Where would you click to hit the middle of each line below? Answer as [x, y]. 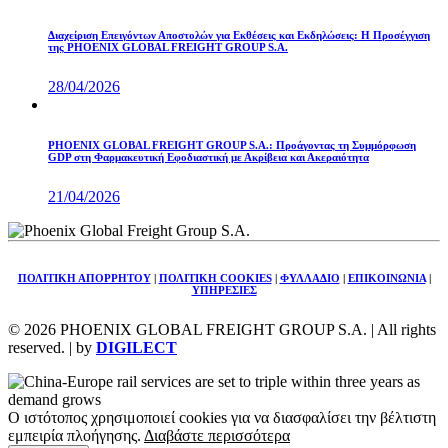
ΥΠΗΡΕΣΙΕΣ [224, 289]
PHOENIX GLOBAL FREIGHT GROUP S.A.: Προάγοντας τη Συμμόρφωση [232, 144]
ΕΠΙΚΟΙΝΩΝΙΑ [386, 277]
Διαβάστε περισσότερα [217, 435]
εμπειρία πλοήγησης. [76, 435]
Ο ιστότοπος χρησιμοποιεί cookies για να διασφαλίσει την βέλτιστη [222, 417]
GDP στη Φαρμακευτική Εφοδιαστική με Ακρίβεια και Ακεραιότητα [208, 156]
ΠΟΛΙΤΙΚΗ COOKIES [215, 277]
